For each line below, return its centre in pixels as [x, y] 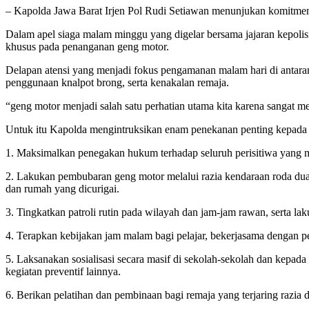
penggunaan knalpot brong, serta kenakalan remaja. [117, 82]
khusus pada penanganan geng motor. [87, 46]
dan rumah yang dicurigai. [62, 188]
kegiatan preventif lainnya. [63, 271]
